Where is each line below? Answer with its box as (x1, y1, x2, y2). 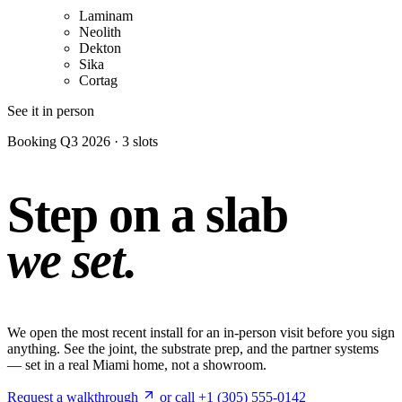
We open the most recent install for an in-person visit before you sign (7, 325, 395, 341)
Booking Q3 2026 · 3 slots (7, 134, 158, 150)
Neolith (79, 24, 121, 40)
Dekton (79, 40, 121, 57)
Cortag (79, 73, 118, 89)
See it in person (7, 103, 94, 119)
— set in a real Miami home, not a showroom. (7, 357, 267, 373)
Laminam (79, 8, 133, 24)
